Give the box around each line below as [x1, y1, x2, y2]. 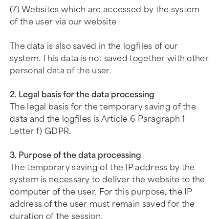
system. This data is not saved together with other [10, 54, 209, 63]
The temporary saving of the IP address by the [10, 163, 195, 172]
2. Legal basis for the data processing [10, 90, 154, 99]
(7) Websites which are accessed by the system [10, 5, 200, 14]
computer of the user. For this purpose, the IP [10, 187, 192, 197]
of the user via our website [10, 17, 117, 26]
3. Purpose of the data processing [10, 151, 141, 160]
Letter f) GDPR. [10, 127, 71, 136]
